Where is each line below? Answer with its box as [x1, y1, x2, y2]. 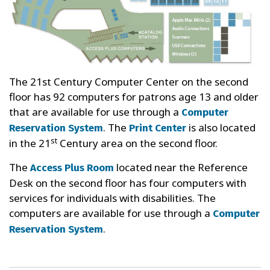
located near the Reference [114, 160, 248, 174]
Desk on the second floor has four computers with [9, 175, 246, 190]
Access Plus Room [30, 161, 114, 174]
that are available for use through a [9, 104, 181, 119]
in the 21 [9, 136, 51, 150]
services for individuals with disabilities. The [9, 190, 216, 205]
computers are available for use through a [9, 206, 213, 220]
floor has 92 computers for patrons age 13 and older [9, 89, 259, 104]
